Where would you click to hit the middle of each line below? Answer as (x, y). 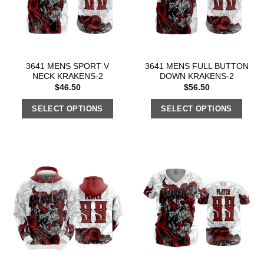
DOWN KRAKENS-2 (197, 77)
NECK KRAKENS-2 (67, 77)
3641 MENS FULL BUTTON (197, 67)
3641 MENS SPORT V (67, 67)
